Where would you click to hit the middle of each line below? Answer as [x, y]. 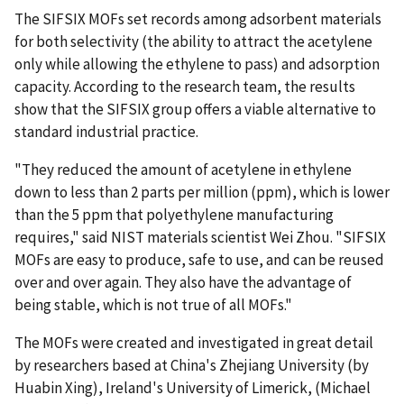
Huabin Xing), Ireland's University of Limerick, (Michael [193, 387]
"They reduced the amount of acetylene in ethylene [183, 169]
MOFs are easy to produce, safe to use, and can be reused [199, 259]
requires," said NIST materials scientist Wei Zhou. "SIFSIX [200, 237]
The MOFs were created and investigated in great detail [194, 342]
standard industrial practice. [106, 131]
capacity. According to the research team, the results [185, 86]
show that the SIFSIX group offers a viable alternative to [195, 109]
